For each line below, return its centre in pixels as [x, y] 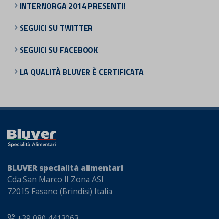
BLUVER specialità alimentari [65, 167]
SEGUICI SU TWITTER [55, 28]
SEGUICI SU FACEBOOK [58, 50]
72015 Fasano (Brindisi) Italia [60, 191]
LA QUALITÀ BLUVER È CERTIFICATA [81, 72]
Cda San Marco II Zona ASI [55, 179]
